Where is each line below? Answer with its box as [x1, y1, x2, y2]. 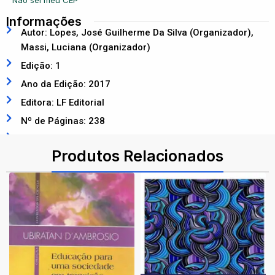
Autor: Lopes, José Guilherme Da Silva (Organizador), [20, 27, 254, 38]
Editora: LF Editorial [20, 97, 104, 108]
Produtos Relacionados [51, 147, 223, 165]
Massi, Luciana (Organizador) [20, 42, 150, 53]
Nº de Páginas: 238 [20, 115, 105, 126]
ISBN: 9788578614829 [20, 134, 118, 145]
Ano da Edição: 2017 [20, 79, 110, 90]
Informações [6, 14, 82, 29]
